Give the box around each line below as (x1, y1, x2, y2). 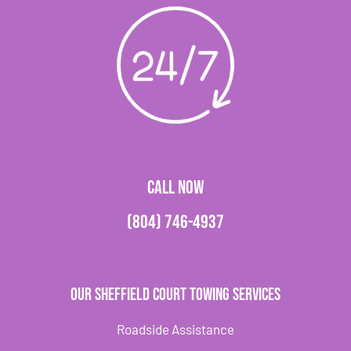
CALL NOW (147, 176, 204, 200)
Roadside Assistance (117, 321, 234, 338)
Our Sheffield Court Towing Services (71, 284, 280, 306)
